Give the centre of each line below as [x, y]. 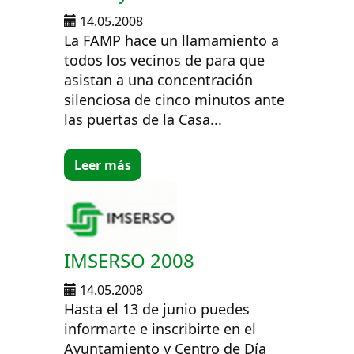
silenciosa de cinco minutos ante [175, 100]
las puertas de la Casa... [143, 120]
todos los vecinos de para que [165, 60]
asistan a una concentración [159, 80]
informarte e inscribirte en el [160, 328]
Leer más [103, 165]
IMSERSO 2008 [130, 260]
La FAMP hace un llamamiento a [172, 41]
